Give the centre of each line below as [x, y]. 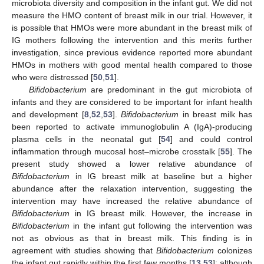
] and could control [211, 139]
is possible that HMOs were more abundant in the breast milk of [132, 28]
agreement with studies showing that [84, 251]
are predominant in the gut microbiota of [169, 90]
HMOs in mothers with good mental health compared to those [132, 65]
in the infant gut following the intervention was [161, 226]
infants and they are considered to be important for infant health [132, 102]
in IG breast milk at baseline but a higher [161, 176]
